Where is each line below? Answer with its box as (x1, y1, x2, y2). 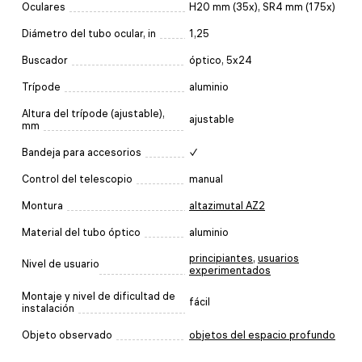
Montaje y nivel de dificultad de (22, 289, 175, 302)
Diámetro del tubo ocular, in (22, 27, 156, 40)
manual (189, 172, 223, 185)
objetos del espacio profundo (189, 328, 335, 341)
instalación (22, 301, 74, 314)
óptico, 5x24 (189, 53, 252, 66)
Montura (22, 199, 63, 212)
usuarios (258, 251, 299, 264)
